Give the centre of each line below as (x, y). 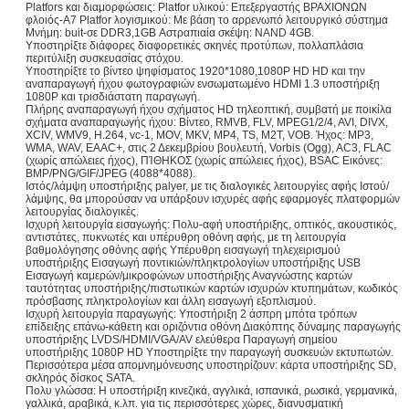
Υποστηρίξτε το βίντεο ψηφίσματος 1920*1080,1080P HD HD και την (195, 71)
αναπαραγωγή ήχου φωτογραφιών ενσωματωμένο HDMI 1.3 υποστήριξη (203, 84)
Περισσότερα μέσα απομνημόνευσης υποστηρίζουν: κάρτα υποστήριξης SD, (211, 365)
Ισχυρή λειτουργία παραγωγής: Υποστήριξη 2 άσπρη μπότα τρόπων (191, 314)
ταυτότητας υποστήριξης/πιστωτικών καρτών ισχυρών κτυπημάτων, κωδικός (212, 288)
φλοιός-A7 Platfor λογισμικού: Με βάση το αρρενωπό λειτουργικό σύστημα (207, 20)
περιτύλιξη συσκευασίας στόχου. (105, 58)
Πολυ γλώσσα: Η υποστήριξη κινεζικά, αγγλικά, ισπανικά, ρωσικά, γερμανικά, (211, 391)
